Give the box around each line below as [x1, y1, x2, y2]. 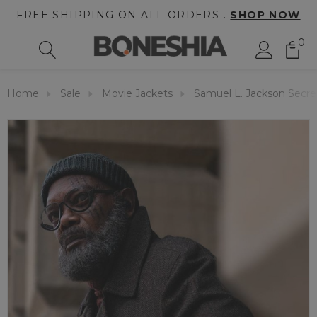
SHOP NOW [230, 8, 301, 21]
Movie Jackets [102, 87, 173, 100]
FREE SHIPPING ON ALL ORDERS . [16, 8, 231, 21]
